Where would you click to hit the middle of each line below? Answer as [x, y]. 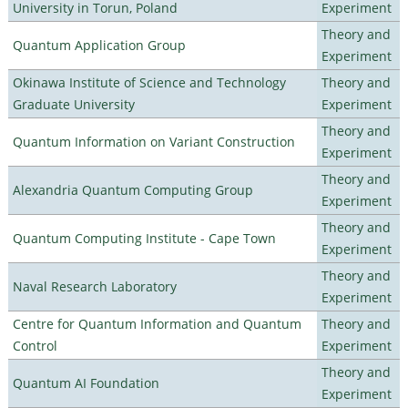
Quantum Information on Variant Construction [153, 141]
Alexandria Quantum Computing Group [133, 189]
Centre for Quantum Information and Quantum [157, 323]
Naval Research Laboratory [94, 286]
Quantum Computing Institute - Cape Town [144, 238]
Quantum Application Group [99, 45]
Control [35, 345]
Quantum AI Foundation [86, 382]
